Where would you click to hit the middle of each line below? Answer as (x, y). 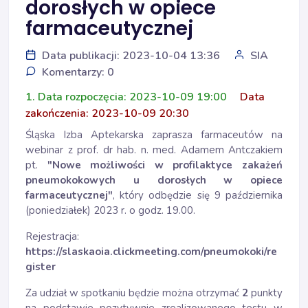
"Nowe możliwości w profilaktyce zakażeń (165, 165)
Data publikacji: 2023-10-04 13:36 (131, 56)
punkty (265, 293)
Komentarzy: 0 (78, 72)
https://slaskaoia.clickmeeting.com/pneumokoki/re (151, 252)
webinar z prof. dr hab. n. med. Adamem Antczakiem (154, 150)
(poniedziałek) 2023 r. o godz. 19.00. (110, 210)
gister (41, 267)
